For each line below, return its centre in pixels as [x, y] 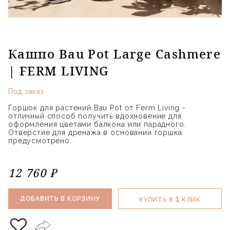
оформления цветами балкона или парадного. [97, 124]
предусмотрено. [40, 140]
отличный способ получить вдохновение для [95, 116]
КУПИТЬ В [157, 199]
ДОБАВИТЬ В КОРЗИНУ [60, 199]
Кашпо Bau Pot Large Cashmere [115, 53]
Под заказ [26, 91]
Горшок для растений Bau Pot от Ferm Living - [97, 108]
